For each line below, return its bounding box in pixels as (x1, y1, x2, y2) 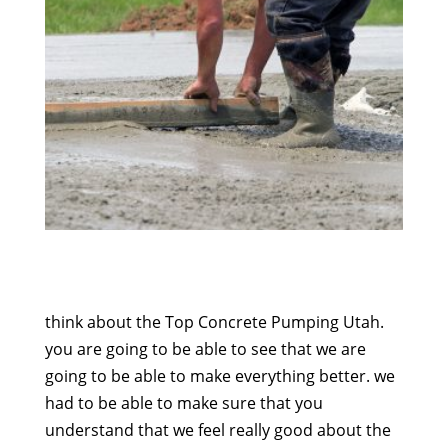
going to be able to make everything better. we (44, 365, 395, 388)
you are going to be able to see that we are (44, 338, 366, 361)
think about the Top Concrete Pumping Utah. (44, 311, 384, 334)
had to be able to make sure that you (44, 392, 323, 415)
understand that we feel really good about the (44, 419, 391, 442)
